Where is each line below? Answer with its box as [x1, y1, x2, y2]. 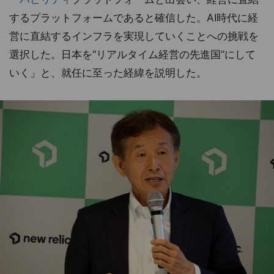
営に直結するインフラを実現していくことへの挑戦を [9, 30, 259, 42]
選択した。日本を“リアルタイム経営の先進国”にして [9, 48, 256, 61]
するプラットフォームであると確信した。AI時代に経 [9, 12, 258, 24]
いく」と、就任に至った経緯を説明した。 [9, 67, 207, 79]
